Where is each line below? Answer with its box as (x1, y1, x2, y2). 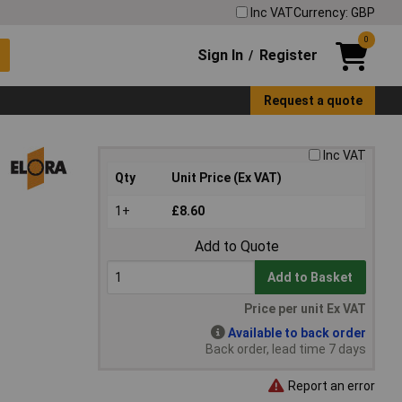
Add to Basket (267, 270, 354, 285)
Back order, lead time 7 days (205, 342, 366, 357)
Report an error (285, 378, 375, 393)
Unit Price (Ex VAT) (171, 170, 282, 186)
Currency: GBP (293, 4, 375, 20)
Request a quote (263, 92, 363, 108)
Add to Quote (194, 238, 279, 256)
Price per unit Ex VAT (244, 301, 366, 317)
